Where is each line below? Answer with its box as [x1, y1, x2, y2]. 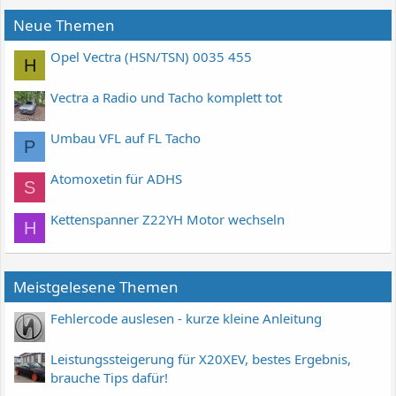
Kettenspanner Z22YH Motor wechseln [50, 210, 285, 229]
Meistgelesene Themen [13, 277, 179, 297]
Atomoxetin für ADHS [50, 170, 182, 188]
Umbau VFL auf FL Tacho [50, 129, 201, 148]
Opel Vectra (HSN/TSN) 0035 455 [50, 48, 252, 66]
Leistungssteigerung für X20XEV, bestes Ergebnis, [50, 350, 351, 369]
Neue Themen [13, 15, 115, 35]
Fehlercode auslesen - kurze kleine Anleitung [50, 309, 322, 328]
